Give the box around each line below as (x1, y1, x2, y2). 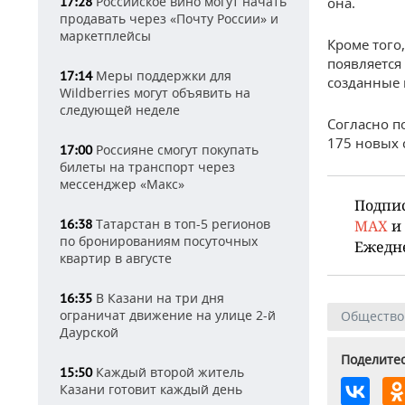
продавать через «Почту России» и (60, 10, 278, 27)
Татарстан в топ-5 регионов (92, 215, 270, 232)
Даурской (60, 324, 118, 341)
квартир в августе (60, 250, 172, 267)
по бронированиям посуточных (60, 232, 258, 250)
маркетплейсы (60, 27, 151, 44)
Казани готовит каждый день (60, 381, 242, 398)
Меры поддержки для (92, 67, 231, 84)
